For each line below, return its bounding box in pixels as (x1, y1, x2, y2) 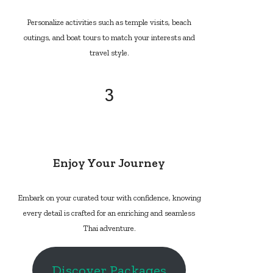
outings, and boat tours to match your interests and (23, 32, 195, 42)
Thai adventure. (82, 224, 136, 233)
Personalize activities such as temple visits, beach (27, 17, 191, 27)
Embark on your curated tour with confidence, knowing (17, 193, 201, 203)
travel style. (89, 48, 129, 57)
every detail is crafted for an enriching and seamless (23, 208, 195, 218)
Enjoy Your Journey (53, 155, 165, 171)
